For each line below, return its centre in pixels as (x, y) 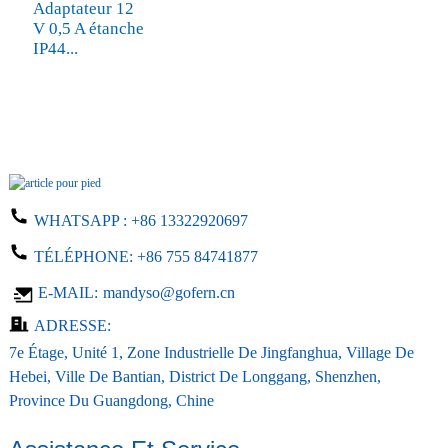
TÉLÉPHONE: (85, 257)
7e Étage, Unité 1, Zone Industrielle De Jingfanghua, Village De (211, 353)
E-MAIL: (65, 293)
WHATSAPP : (82, 221)
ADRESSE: (72, 326)
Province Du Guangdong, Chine (111, 401)
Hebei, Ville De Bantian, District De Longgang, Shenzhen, (194, 377)
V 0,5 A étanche (88, 29)
